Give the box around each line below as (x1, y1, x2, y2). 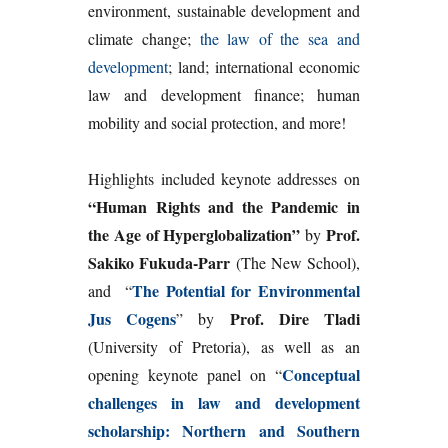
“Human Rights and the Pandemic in (88, 195, 360, 219)
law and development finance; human (88, 84, 360, 106)
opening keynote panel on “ (88, 364, 282, 386)
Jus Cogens (88, 307, 177, 331)
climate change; (88, 28, 200, 50)
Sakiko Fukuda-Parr (88, 251, 231, 275)
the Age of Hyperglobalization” (88, 223, 301, 247)
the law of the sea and (199, 28, 360, 50)
